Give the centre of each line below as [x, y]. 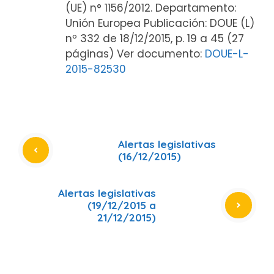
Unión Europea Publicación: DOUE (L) [160, 23]
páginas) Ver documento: [135, 54]
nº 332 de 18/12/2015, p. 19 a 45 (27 [154, 38]
